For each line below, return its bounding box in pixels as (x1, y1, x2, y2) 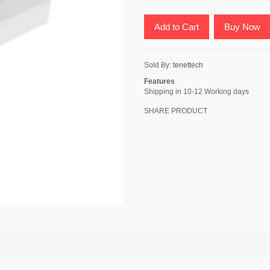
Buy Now (224, 22, 260, 32)
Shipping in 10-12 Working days (144, 87, 249, 96)
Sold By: (144, 61, 173, 69)
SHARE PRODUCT (144, 107, 207, 115)
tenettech (173, 61, 203, 69)
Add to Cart (154, 22, 199, 32)
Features (144, 77, 175, 86)
